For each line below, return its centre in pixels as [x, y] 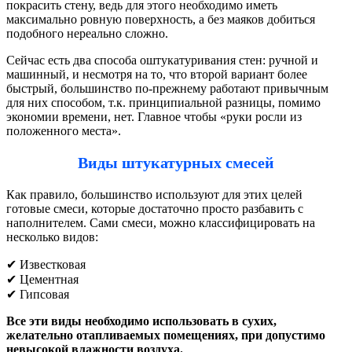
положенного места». [64, 130]
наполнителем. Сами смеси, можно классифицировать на [161, 222]
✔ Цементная [42, 279]
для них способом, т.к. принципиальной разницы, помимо [163, 102]
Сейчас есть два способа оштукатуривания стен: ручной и [162, 60]
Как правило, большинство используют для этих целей [154, 194]
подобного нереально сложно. [87, 33]
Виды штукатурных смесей [176, 162]
